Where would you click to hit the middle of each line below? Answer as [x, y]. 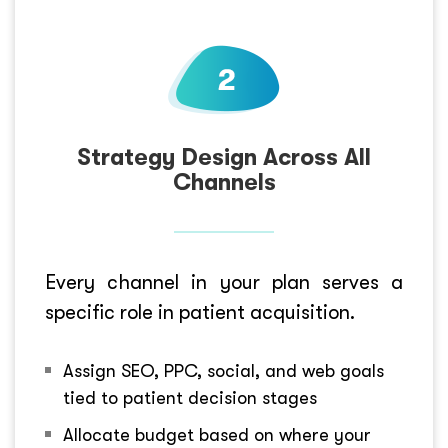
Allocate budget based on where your [217, 434]
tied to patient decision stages [190, 397]
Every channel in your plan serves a [224, 282]
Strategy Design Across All [224, 157]
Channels [224, 182]
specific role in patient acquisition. [200, 312]
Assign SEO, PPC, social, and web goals [223, 370]
